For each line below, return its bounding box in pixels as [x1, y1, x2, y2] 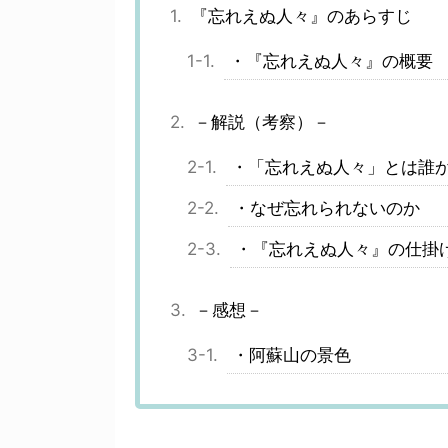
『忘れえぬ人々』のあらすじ [190, 6, 412, 27]
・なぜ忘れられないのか [232, 198, 420, 219]
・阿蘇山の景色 [231, 345, 351, 366]
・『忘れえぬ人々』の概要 [228, 51, 433, 72]
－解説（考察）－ [193, 112, 330, 133]
